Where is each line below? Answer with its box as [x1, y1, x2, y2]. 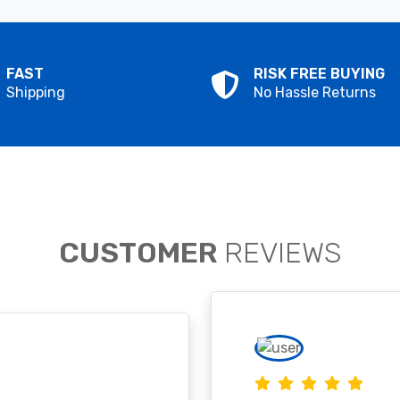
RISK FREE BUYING [254, 65, 385, 83]
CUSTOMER [58, 236, 224, 271]
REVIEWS [223, 236, 342, 271]
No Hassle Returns [254, 84, 376, 102]
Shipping [6, 84, 65, 102]
